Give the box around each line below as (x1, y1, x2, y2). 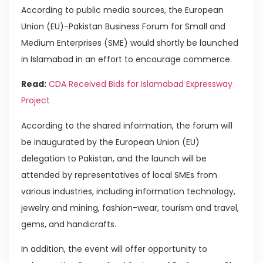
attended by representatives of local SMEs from (21, 168, 217, 181)
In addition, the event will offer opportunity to (21, 242, 207, 255)
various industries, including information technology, (21, 185, 235, 197)
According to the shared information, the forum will (21, 119, 232, 131)
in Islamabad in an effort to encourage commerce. (21, 53, 232, 65)
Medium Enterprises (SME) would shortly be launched (21, 36, 238, 49)
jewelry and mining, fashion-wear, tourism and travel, (21, 201, 239, 214)
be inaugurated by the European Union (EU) (21, 136, 200, 148)
